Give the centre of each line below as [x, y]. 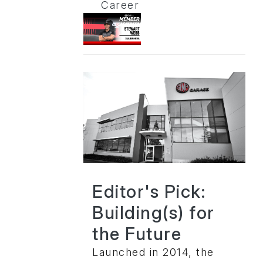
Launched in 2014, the [153, 252]
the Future [137, 233]
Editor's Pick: [149, 191]
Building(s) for [154, 212]
